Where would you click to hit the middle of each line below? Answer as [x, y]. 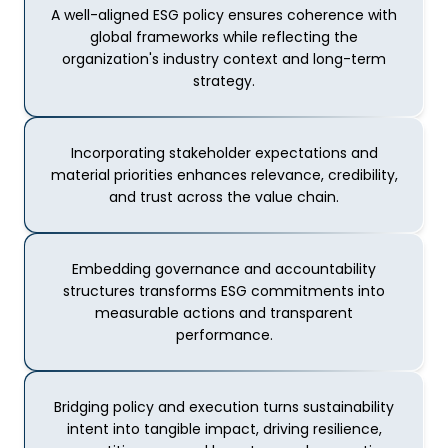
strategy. [224, 81]
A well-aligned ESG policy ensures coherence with [224, 15]
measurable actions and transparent [224, 313]
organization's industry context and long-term [224, 59]
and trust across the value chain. [224, 197]
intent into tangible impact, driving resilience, [224, 429]
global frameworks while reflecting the [224, 37]
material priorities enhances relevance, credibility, [224, 175]
